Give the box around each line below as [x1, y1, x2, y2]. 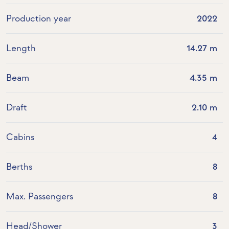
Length [6, 43, 36, 54]
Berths [6, 162, 32, 173]
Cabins [6, 132, 34, 143]
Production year [6, 13, 71, 25]
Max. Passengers [6, 191, 73, 202]
